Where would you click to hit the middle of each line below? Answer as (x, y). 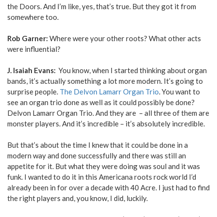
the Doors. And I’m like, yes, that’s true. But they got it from (102, 7)
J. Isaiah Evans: (33, 70)
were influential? (34, 49)
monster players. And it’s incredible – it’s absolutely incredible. (106, 124)
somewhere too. (33, 17)
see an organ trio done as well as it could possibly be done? (101, 102)
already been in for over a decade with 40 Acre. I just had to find (108, 188)
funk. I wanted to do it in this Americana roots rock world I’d (102, 177)
